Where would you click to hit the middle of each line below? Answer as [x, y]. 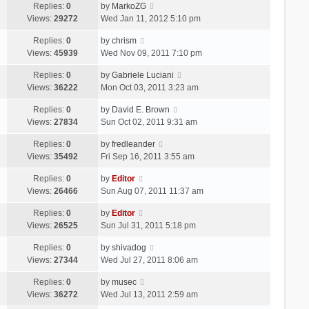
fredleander [133, 144]
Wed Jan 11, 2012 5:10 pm [150, 18]
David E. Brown [140, 109]
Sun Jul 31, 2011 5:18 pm [148, 225]
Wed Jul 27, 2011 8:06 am [149, 260]
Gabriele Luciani [142, 75]
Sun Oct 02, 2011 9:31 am [149, 122]
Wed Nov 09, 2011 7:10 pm [151, 53]
